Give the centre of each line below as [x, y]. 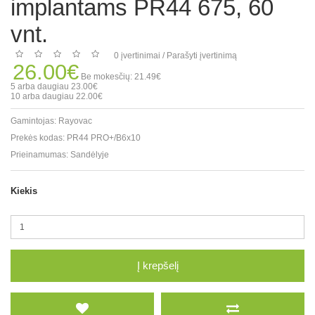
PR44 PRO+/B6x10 [104, 138]
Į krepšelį [157, 265]
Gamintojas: [34, 121]
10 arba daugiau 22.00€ [57, 96]
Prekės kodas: [39, 138]
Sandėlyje [90, 155]
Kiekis [24, 191]
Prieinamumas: [40, 155]
